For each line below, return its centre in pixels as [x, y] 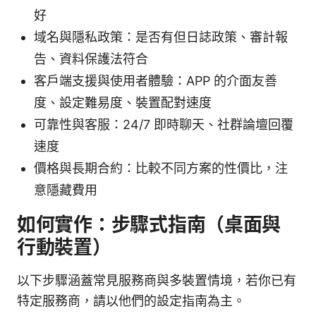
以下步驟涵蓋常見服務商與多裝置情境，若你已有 [157, 281]
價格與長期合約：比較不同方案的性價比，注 [161, 169]
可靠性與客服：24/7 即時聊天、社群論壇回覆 [164, 125]
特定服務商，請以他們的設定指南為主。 [131, 301]
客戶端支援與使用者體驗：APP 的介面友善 [156, 81]
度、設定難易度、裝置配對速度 [123, 103]
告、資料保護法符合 [91, 59]
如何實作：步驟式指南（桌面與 [149, 225]
